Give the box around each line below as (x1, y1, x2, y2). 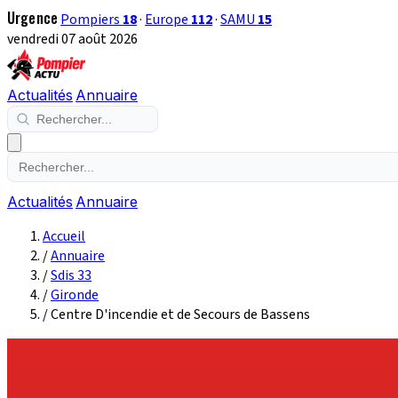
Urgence (7, 7, 59, 28)
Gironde (51, 285, 99, 305)
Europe (145, 10, 192, 29)
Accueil (43, 227, 85, 246)
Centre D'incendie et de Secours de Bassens (51, 305, 310, 324)
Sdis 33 (51, 266, 92, 285)
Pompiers (60, 10, 123, 29)
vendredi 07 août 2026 (7, 29, 138, 49)
